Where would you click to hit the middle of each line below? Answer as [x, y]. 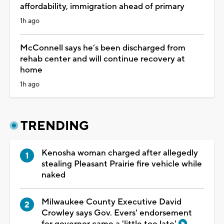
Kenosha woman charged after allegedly [120, 153]
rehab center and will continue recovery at [102, 59]
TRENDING [55, 126]
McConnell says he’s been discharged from [103, 48]
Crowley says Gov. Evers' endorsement [117, 213]
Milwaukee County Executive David [111, 202]
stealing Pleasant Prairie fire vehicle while [122, 164]
